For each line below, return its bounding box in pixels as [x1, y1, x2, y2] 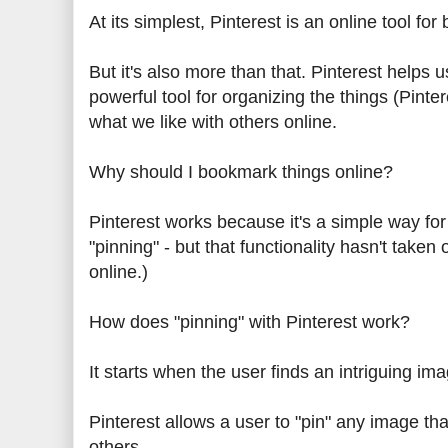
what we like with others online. [89, 112, 337, 132]
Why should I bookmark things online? [89, 162, 393, 182]
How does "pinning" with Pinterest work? [89, 312, 410, 332]
